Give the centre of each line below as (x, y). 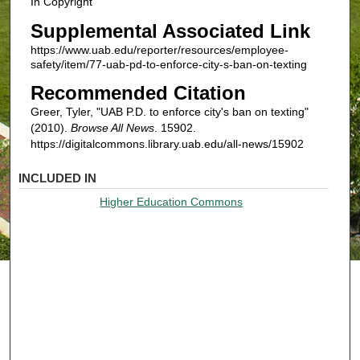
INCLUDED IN (58, 178)
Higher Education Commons (172, 201)
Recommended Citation (138, 93)
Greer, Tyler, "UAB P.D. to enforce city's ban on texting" (169, 112)
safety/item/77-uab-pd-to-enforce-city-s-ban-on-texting (168, 64)
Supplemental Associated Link (170, 31)
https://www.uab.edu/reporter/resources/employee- (159, 49)
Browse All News (112, 128)
